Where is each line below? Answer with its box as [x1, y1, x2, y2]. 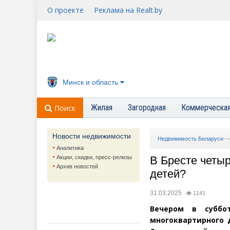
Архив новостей [56, 163, 98, 169]
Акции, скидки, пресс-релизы [56, 154, 132, 160]
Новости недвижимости [52, 132, 131, 140]
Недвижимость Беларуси [158, 136, 223, 142]
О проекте [47, 5, 84, 15]
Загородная [128, 103, 166, 112]
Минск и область [63, 78, 118, 86]
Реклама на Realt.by [94, 5, 162, 15]
